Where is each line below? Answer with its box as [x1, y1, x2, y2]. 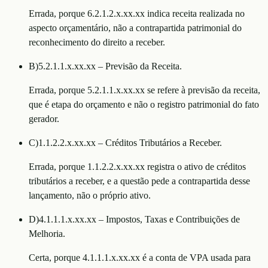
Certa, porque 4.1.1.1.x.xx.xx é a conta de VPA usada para [29, 252, 251, 263]
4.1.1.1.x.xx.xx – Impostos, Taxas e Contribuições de [39, 214, 240, 224]
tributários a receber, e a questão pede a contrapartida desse [29, 175, 250, 186]
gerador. [29, 113, 59, 124]
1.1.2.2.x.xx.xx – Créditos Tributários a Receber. [38, 137, 222, 148]
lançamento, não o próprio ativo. [29, 190, 151, 200]
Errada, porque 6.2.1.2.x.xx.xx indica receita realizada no [29, 8, 245, 19]
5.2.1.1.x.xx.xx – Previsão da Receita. [38, 60, 182, 71]
